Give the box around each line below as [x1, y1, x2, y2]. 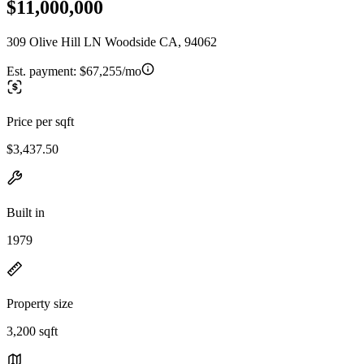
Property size [6, 296, 73, 310]
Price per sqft [6, 114, 74, 128]
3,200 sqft [6, 323, 58, 338]
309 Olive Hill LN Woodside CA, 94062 [6, 34, 217, 49]
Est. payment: [6, 63, 80, 78]
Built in [6, 205, 45, 219]
